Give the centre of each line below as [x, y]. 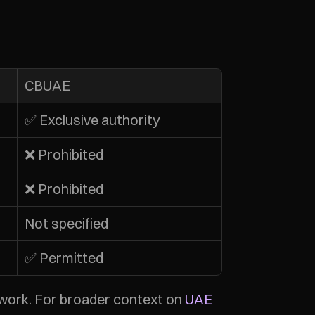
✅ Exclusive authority [92, 120]
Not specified [66, 223]
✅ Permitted [64, 258]
